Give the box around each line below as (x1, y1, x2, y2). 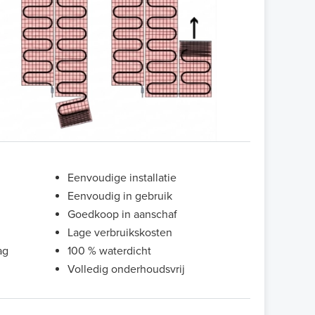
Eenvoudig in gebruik (67, 188, 172, 203)
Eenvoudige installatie (67, 170, 176, 185)
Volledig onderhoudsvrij (67, 262, 185, 276)
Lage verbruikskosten (67, 225, 172, 240)
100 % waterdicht (67, 243, 151, 258)
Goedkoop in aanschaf (67, 207, 177, 221)
